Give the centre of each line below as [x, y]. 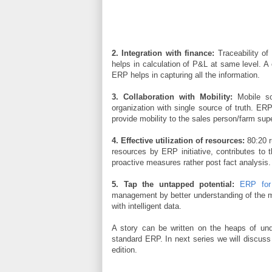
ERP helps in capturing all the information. [186, 75]
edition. [124, 250]
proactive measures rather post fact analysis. [191, 162]
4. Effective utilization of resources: [178, 140]
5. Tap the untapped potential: [176, 184]
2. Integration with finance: [165, 53]
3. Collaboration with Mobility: [175, 97]
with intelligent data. [147, 206]
